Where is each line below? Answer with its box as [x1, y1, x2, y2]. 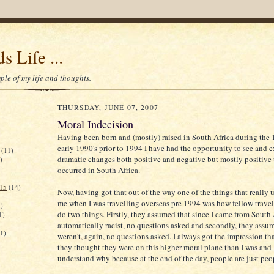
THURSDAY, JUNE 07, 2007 [57, 103, 158, 112]
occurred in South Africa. [57, 165, 140, 176]
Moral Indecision [57, 117, 133, 131]
